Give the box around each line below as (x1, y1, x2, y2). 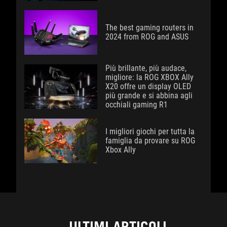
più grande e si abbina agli (105, 91, 193, 101)
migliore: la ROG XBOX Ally (105, 72, 194, 83)
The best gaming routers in (105, 23, 194, 33)
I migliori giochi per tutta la (105, 127, 195, 137)
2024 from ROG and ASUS (105, 32, 188, 42)
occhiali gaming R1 (105, 100, 168, 110)
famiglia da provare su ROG (105, 136, 195, 146)
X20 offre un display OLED (105, 82, 191, 92)
